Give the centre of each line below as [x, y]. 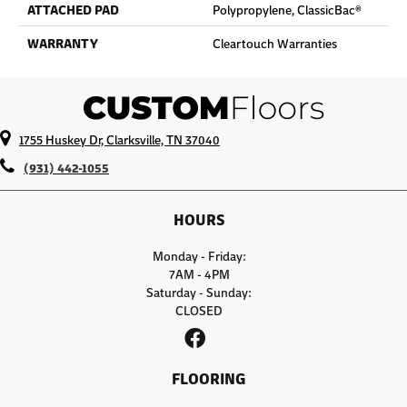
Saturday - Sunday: [199, 292]
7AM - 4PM [199, 274]
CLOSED [199, 310]
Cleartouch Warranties [275, 43]
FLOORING [208, 378]
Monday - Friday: [199, 256]
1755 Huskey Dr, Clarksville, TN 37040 [119, 139]
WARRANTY [63, 43]
